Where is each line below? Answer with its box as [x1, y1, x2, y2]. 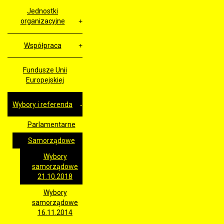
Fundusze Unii [23, 66, 67, 74]
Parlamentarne [27, 120, 75, 129]
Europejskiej [26, 76, 64, 84]
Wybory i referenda [12, 100, 72, 109]
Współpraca [23, 41, 61, 50]
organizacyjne [20, 17, 65, 25]
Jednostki [27, 7, 58, 15]
